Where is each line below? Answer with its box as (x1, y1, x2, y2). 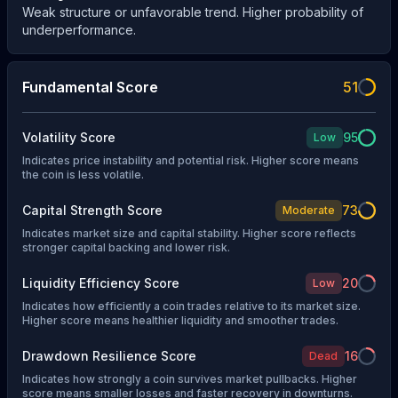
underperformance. (22, 22, 136, 38)
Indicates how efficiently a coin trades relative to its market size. (22, 298, 361, 313)
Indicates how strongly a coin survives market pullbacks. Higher (22, 371, 357, 386)
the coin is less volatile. (22, 167, 144, 181)
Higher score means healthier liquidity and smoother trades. (22, 313, 338, 327)
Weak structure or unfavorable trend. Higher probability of (22, 4, 363, 20)
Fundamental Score (22, 78, 158, 97)
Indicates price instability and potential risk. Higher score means (22, 153, 359, 167)
